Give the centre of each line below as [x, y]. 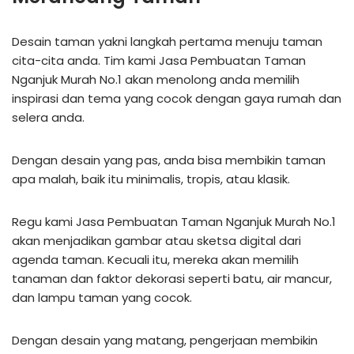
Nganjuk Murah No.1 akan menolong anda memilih [156, 79]
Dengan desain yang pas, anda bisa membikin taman [169, 160]
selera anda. [48, 117]
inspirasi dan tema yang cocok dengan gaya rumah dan [177, 98]
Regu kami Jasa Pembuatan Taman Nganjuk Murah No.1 [174, 221]
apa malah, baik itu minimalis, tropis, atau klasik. [151, 179]
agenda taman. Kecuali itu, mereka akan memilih [155, 259]
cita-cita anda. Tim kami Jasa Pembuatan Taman [159, 60]
